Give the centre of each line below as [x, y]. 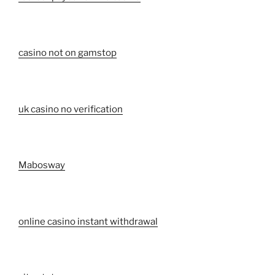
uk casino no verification [71, 109]
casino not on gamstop [68, 53]
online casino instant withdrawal [88, 221]
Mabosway [42, 165]
